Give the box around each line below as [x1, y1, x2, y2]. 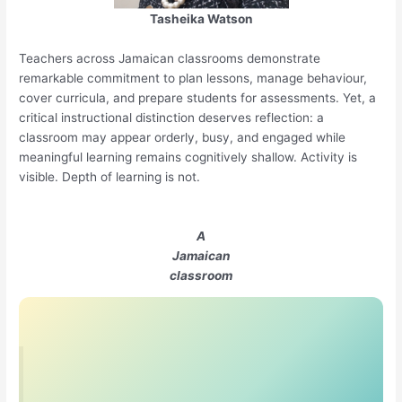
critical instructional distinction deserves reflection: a [19, 109, 325, 125]
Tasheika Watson [149, 12, 253, 27]
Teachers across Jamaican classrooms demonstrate [19, 50, 321, 66]
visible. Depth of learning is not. [19, 169, 201, 184]
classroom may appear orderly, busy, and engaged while [19, 129, 346, 144]
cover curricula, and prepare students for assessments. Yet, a [19, 90, 377, 105]
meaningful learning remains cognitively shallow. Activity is [19, 149, 358, 164]
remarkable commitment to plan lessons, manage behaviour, [19, 70, 368, 85]
